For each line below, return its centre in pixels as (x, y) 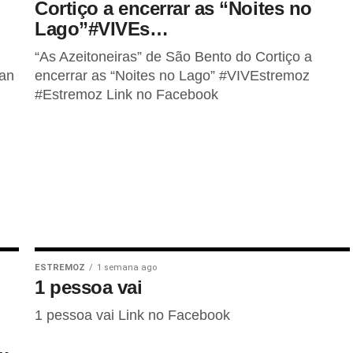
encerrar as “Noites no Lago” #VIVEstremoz (172, 76)
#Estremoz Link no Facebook (126, 95)
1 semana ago (127, 268)
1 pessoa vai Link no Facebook (132, 315)
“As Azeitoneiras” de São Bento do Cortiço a (173, 57)
